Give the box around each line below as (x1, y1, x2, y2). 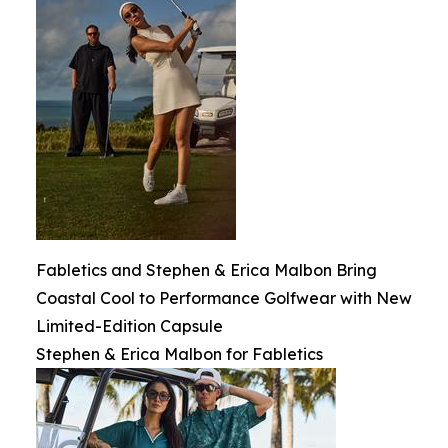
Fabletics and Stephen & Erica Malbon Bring (36, 260, 377, 280)
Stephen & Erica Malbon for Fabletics (36, 344, 323, 364)
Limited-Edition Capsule (36, 316, 223, 336)
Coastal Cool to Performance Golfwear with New (36, 288, 412, 308)
